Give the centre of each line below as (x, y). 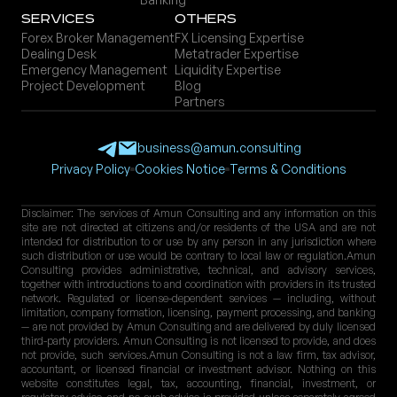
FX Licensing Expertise (239, 38)
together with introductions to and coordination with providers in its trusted (198, 284)
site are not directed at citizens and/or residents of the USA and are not (198, 228)
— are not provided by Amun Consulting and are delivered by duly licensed (198, 327)
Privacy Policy (90, 169)
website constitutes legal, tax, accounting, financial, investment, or (198, 384)
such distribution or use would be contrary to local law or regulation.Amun (198, 256)
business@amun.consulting (219, 148)
